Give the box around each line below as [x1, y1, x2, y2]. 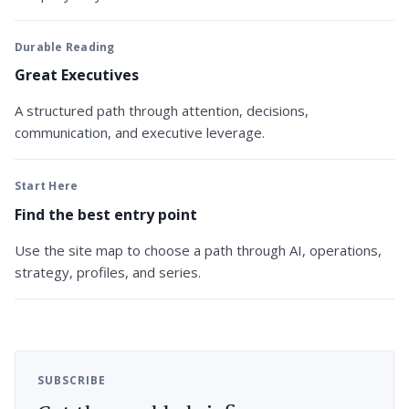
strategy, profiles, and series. [15, 262, 201, 281]
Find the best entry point [15, 204, 197, 225]
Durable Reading [15, 38, 115, 55]
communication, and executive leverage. [15, 123, 265, 142]
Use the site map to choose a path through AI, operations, [15, 240, 382, 259]
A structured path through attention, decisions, [15, 101, 309, 121]
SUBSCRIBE [37, 372, 106, 388]
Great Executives [15, 65, 139, 86]
